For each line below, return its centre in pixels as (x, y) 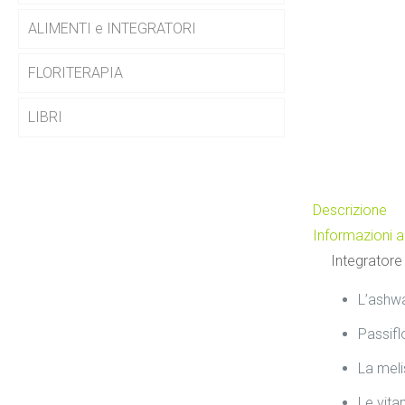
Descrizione (350, 210)
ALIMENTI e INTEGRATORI (112, 28)
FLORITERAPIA (75, 73)
